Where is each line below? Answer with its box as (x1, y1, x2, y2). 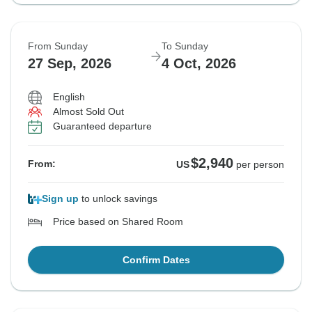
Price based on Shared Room (53, 216, 183, 228)
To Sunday (162, 40, 208, 52)
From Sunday (28, 40, 88, 52)
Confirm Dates (122, 254, 190, 266)
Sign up (42, 193, 79, 205)
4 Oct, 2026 (162, 56, 236, 72)
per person (236, 159, 284, 171)
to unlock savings (79, 193, 157, 205)
